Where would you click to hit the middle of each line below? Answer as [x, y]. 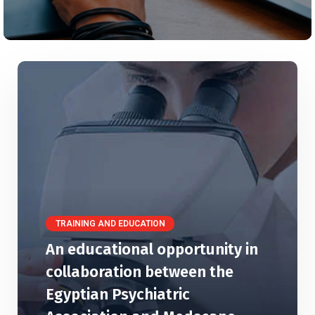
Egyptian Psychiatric [118, 294]
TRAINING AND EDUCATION [110, 224]
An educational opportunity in [152, 249]
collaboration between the [140, 272]
